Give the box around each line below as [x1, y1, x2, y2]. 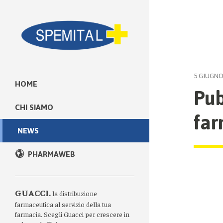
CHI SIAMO [15, 99, 53, 115]
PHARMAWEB [28, 146, 75, 162]
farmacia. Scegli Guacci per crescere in [15, 210, 129, 219]
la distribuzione [51, 189, 97, 198]
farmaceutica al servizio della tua [15, 200, 111, 209]
